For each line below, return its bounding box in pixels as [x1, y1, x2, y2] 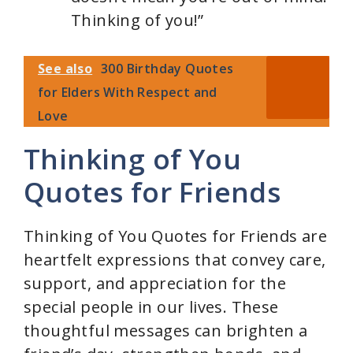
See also [38, 60, 93, 78]
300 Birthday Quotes [101, 60, 234, 78]
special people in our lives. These [24, 296, 279, 318]
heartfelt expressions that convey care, [24, 249, 326, 271]
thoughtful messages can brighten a [24, 320, 308, 342]
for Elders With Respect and [38, 84, 217, 102]
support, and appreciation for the [24, 273, 287, 295]
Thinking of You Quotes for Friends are [24, 225, 328, 247]
